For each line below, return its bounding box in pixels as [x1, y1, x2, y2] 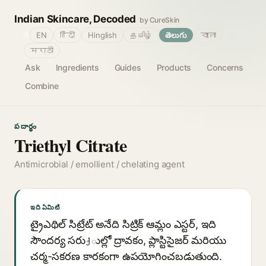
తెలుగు [165, 30, 187, 40]
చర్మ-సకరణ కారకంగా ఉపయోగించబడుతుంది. [30, 250, 223, 262]
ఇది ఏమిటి [30, 203, 60, 211]
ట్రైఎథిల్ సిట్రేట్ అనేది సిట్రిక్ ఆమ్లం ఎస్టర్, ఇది [30, 218, 216, 230]
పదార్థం [14, 122, 38, 131]
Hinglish [88, 30, 117, 40]
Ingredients [55, 62, 99, 72]
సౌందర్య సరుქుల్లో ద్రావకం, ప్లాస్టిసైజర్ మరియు [30, 234, 226, 246]
